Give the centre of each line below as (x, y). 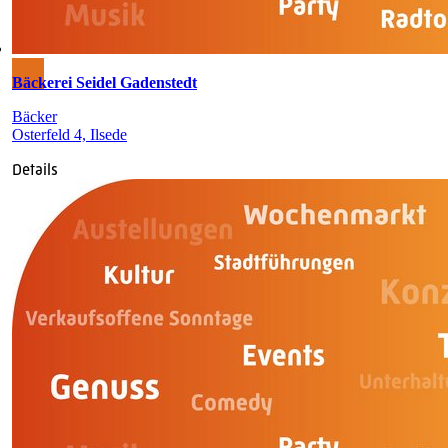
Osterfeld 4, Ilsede (69, 134)
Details (35, 169)
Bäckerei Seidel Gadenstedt (104, 82)
